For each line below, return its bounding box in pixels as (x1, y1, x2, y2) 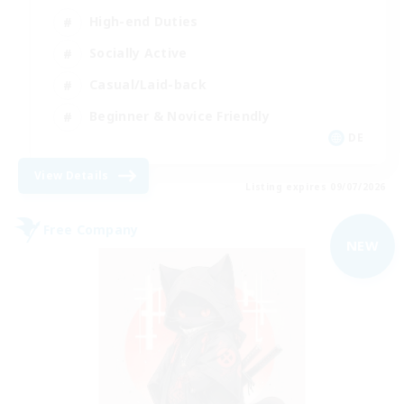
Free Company (43, 221, 139, 239)
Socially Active (89, 44, 188, 62)
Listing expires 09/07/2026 (245, 179, 386, 193)
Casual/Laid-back (89, 76, 207, 94)
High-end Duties (89, 13, 198, 31)
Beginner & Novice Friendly (89, 107, 270, 125)
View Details (34, 167, 109, 183)
